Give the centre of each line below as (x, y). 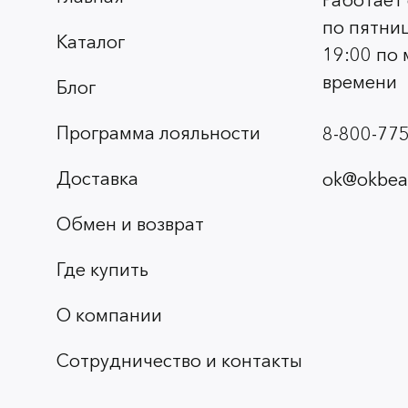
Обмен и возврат (130, 224)
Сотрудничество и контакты (179, 361)
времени (360, 82)
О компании (109, 316)
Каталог (91, 42)
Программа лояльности (158, 133)
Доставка (97, 179)
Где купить (102, 270)
